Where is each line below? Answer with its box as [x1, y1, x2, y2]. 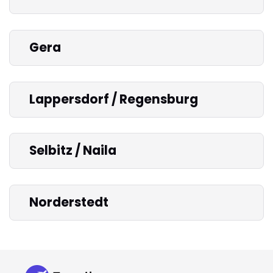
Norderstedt [29, 193, 108, 211]
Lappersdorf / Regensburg [29, 90, 198, 108]
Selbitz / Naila [29, 142, 116, 160]
